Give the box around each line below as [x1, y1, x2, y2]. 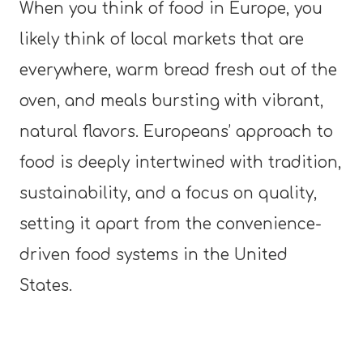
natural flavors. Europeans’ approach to [19, 122, 333, 140]
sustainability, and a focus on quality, [19, 184, 317, 202]
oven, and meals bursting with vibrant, [19, 92, 323, 109]
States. [19, 276, 72, 294]
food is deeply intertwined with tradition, [19, 153, 341, 171]
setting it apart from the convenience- [19, 215, 322, 233]
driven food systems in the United [19, 246, 288, 263]
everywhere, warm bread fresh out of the [19, 61, 337, 79]
